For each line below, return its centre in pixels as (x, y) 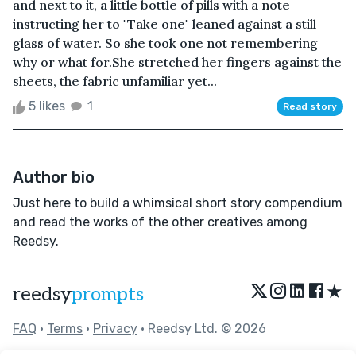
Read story (310, 106)
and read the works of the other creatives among (160, 222)
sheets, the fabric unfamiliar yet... (115, 81)
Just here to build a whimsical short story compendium (178, 203)
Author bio (54, 177)
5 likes (47, 106)
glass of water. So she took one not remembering (165, 43)
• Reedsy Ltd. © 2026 (202, 328)
